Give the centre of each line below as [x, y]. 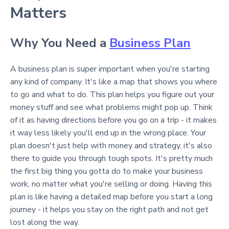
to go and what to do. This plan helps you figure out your [112, 95]
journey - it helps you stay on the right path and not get [109, 210]
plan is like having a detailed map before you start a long [111, 197]
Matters [38, 13]
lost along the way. [45, 222]
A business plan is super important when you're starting [110, 69]
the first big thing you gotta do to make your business [107, 171]
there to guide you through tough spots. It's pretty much [111, 158]
